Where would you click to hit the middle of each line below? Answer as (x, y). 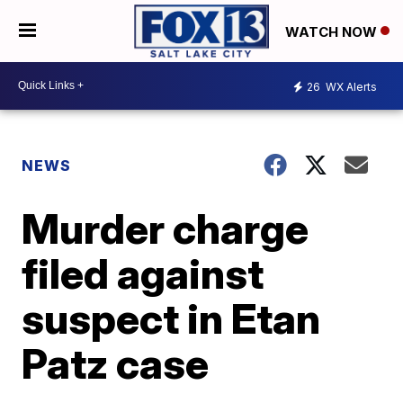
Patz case (116, 363)
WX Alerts (350, 87)
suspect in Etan (171, 318)
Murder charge (166, 228)
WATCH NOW (333, 31)
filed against (143, 273)
